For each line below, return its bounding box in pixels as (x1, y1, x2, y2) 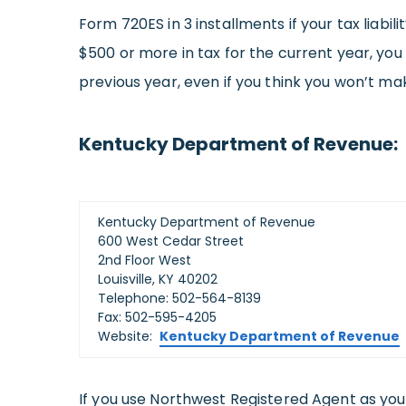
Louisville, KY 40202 (98, 270, 217, 289)
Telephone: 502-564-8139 (98, 289, 261, 308)
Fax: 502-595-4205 (98, 308, 217, 327)
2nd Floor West (98, 251, 191, 270)
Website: (98, 327, 159, 346)
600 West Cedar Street (98, 232, 244, 251)
